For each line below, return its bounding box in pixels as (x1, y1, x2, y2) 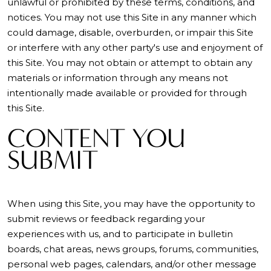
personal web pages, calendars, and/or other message (7, 258, 256, 270)
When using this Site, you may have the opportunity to (7, 198, 255, 209)
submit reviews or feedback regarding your (7, 213, 205, 224)
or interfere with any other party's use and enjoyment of (7, 42, 263, 53)
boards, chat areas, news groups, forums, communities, (7, 243, 258, 255)
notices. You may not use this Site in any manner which (7, 11, 256, 23)
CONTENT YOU (7, 123, 186, 154)
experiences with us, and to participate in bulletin (7, 228, 233, 240)
